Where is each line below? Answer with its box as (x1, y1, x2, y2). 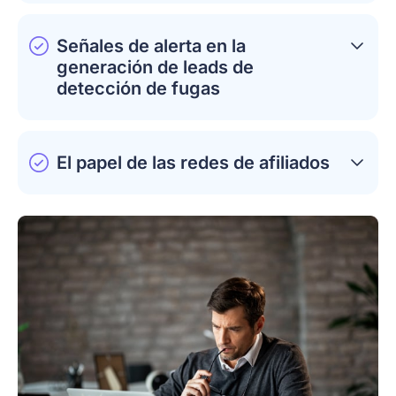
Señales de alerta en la (57, 34, 246, 57)
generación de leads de (57, 56, 254, 78)
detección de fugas (57, 77, 220, 99)
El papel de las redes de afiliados (57, 151, 330, 173)
